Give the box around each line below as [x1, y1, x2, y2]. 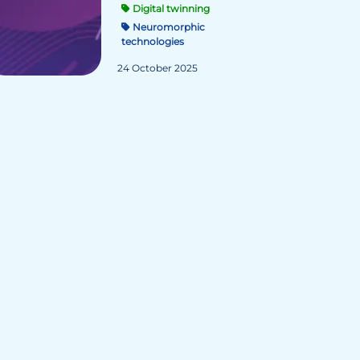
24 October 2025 [117, 62, 198, 74]
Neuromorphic [130, 21, 205, 33]
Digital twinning [130, 2, 210, 14]
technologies [121, 35, 184, 47]
